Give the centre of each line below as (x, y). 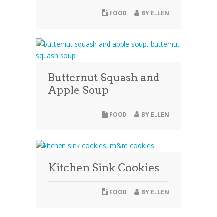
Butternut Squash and (104, 78)
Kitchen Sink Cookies (104, 168)
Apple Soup (78, 90)
